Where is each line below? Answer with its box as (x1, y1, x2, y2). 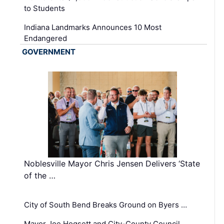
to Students (24, 3, 65, 13)
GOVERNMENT (22, 46, 75, 56)
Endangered (24, 33, 67, 43)
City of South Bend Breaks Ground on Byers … (24, 199, 187, 209)
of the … (24, 170, 55, 180)
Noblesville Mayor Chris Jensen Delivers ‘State (24, 158, 200, 168)
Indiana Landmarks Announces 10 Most (24, 22, 161, 32)
